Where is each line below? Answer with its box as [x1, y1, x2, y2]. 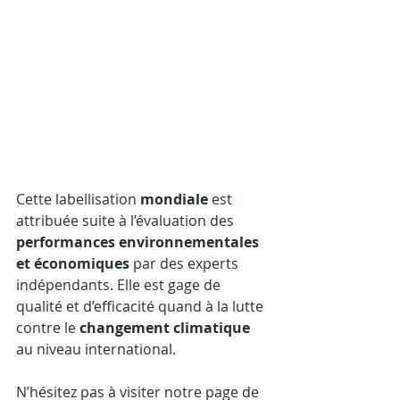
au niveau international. [16, 338, 179, 359]
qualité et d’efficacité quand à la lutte [16, 296, 267, 316]
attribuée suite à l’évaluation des [16, 210, 237, 230]
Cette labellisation [16, 188, 140, 209]
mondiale [140, 188, 208, 209]
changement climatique [79, 317, 250, 337]
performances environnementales [16, 231, 262, 252]
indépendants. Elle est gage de [16, 274, 224, 295]
